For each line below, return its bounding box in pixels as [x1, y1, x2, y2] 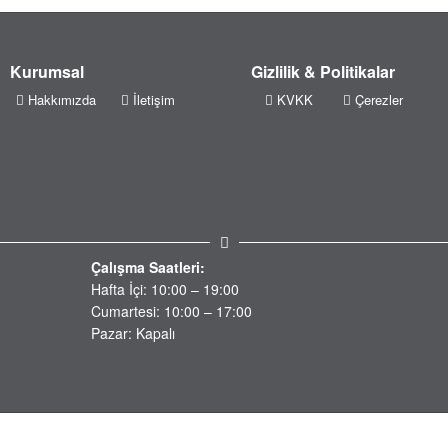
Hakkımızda [28, 90, 97, 110]
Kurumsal [10, 60, 85, 84]
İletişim [133, 90, 176, 110]
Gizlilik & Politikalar [251, 60, 396, 84]
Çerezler [355, 90, 404, 110]
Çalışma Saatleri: [90, 257, 205, 278]
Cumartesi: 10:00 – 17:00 [90, 301, 252, 322]
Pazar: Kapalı [90, 323, 175, 344]
